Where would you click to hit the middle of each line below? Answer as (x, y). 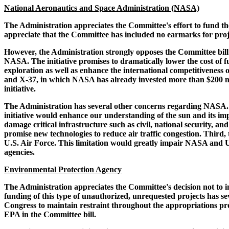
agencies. (19, 152)
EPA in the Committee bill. (50, 215)
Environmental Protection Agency (63, 170)
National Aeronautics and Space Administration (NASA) (102, 8)
